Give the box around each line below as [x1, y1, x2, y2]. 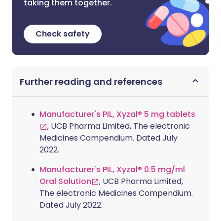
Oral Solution [39, 176, 91, 187]
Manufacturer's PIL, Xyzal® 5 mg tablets [39, 109, 195, 120]
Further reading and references [20, 75, 162, 88]
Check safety [36, 28, 90, 39]
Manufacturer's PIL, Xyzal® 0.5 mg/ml [39, 164, 185, 175]
